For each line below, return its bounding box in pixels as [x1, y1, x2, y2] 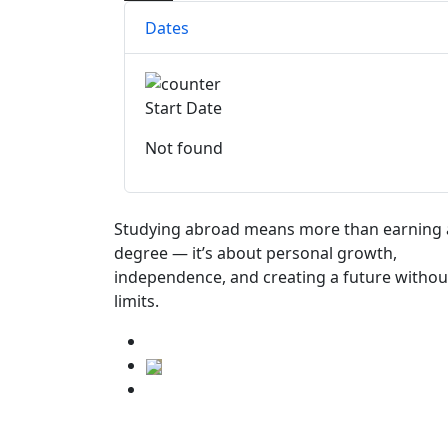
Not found [145, 137, 223, 160]
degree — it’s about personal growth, [114, 242, 397, 265]
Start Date [145, 97, 222, 120]
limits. [114, 290, 159, 313]
